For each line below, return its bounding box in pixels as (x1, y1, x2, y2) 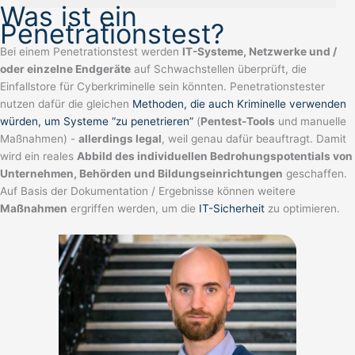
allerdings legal (78, 132, 162, 145)
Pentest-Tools (200, 114, 275, 128)
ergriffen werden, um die (67, 201, 199, 215)
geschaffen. (283, 166, 347, 180)
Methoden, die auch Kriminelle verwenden (132, 97, 346, 110)
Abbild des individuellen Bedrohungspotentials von (77, 149, 353, 162)
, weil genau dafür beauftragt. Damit (162, 132, 346, 145)
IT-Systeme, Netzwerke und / (182, 44, 337, 58)
